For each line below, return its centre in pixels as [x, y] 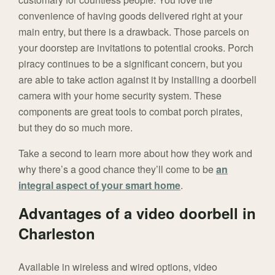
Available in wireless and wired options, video [118, 266]
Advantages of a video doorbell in [137, 213]
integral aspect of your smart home [99, 185]
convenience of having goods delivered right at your [130, 15]
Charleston [57, 233]
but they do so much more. [76, 127]
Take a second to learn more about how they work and [135, 153]
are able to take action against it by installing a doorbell [137, 79]
